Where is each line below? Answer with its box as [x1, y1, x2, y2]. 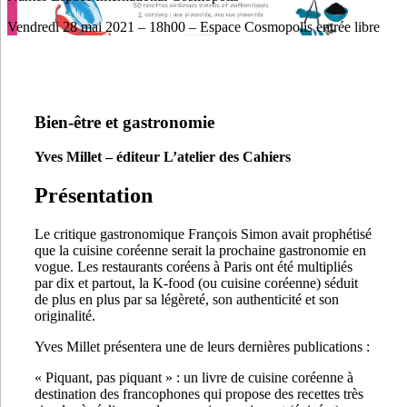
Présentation [35, 184, 153, 208]
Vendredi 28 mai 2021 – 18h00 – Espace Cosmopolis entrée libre [7, 18, 380, 35]
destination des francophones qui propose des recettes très [35, 386, 363, 402]
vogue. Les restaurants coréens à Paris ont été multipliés [35, 259, 352, 275]
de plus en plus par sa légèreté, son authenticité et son [35, 292, 339, 308]
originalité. [35, 308, 95, 324]
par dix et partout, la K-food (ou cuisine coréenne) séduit [35, 275, 358, 292]
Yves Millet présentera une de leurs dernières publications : [35, 339, 370, 355]
